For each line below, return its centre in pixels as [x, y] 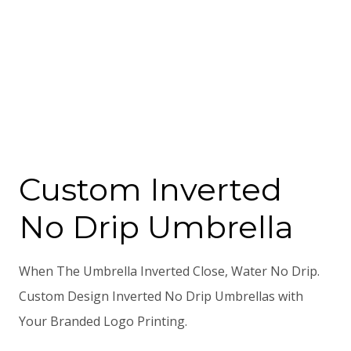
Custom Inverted [150, 189]
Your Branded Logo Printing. [103, 321]
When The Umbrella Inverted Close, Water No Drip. [169, 271]
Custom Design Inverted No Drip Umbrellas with [161, 296]
